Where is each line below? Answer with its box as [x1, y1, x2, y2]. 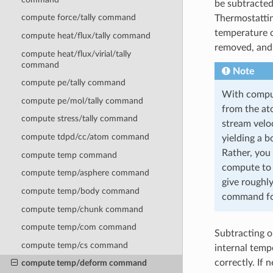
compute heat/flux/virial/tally [21, 49, 131, 58]
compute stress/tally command [21, 114, 138, 124]
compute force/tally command [21, 13, 136, 23]
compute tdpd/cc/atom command [21, 132, 149, 142]
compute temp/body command [21, 186, 140, 196]
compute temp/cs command [21, 240, 128, 250]
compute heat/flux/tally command [21, 30, 151, 40]
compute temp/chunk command [21, 204, 143, 214]
